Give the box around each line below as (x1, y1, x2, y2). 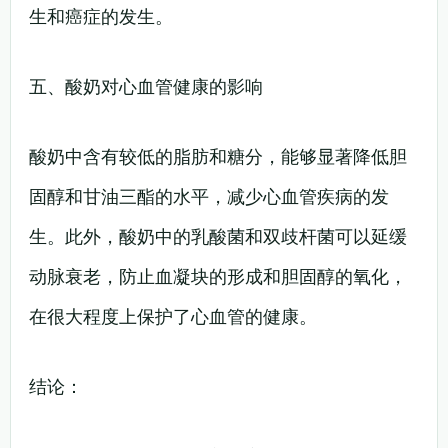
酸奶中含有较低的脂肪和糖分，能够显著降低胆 (29, 144, 407, 168)
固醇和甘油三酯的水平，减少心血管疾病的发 (29, 184, 389, 208)
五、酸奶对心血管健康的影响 (29, 74, 263, 98)
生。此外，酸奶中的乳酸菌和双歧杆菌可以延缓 (29, 224, 407, 248)
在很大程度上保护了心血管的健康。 (29, 304, 317, 328)
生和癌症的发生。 (29, 4, 173, 28)
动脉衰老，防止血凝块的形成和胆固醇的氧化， (29, 264, 407, 288)
